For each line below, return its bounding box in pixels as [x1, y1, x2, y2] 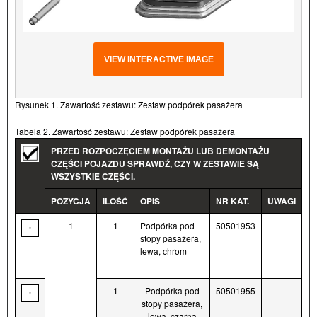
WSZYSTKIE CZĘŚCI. [51, 170, 135, 183]
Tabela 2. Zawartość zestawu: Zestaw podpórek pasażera [15, 125, 235, 138]
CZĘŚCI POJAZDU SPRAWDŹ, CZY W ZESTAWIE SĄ [51, 157, 259, 171]
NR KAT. [216, 195, 249, 208]
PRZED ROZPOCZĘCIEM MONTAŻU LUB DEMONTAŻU [51, 144, 270, 158]
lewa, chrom [140, 245, 187, 258]
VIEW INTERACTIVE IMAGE [103, 54, 214, 65]
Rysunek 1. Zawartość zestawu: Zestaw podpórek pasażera [15, 98, 243, 111]
